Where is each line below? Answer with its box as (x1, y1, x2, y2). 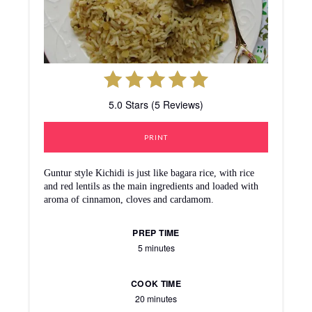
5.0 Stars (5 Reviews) (109, 97, 203, 112)
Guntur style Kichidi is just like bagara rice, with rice (44, 168, 254, 179)
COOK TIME (130, 277, 182, 290)
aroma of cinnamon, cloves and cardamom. (44, 194, 214, 205)
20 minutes (135, 292, 177, 305)
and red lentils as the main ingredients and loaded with (44, 181, 258, 192)
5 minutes (137, 242, 175, 254)
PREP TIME (132, 226, 180, 240)
